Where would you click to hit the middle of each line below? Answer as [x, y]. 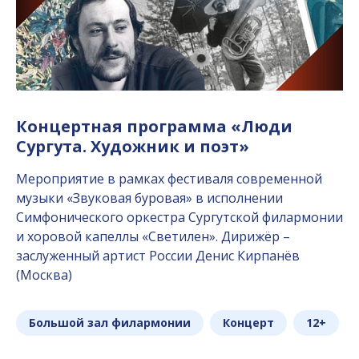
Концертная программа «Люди [154, 127]
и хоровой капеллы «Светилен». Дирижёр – [153, 237]
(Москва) [44, 275]
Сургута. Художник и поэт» [133, 147]
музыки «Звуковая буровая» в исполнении [149, 198]
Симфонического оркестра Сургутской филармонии [179, 218]
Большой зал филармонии [110, 323]
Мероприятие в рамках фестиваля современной [169, 179]
